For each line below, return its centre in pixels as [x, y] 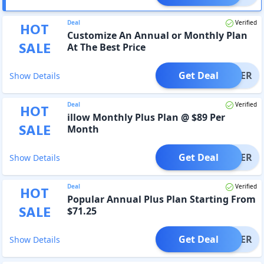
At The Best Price [106, 47]
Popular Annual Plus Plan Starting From [161, 199]
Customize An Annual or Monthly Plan [157, 35]
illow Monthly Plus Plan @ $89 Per [146, 117]
